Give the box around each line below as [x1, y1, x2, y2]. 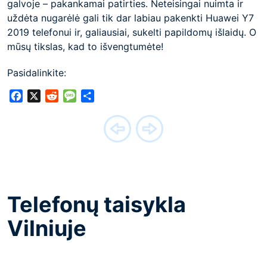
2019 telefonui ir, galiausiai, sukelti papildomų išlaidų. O [7, 26, 256, 38]
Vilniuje [7, 215, 86, 242]
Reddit [58, 90, 88, 103]
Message [76, 90, 116, 103]
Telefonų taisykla [7, 191, 186, 218]
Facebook [23, 90, 67, 103]
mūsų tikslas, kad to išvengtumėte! [7, 41, 163, 52]
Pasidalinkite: [7, 67, 66, 79]
